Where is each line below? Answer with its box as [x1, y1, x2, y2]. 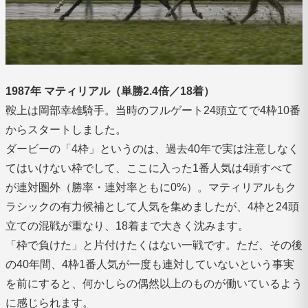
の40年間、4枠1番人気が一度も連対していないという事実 [5, 258, 294, 270]
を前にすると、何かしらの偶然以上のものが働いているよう [5, 277, 302, 289]
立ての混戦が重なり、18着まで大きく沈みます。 [5, 219, 249, 232]
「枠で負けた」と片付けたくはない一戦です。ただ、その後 [5, 239, 302, 251]
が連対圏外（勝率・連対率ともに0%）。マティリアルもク [5, 181, 296, 193]
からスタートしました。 [5, 123, 126, 135]
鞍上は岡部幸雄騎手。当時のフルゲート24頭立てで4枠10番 [5, 104, 300, 116]
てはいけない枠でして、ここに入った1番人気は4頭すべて [5, 162, 293, 174]
